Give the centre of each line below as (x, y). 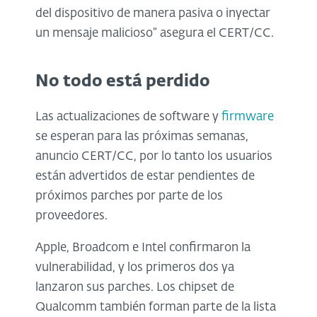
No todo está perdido (123, 81)
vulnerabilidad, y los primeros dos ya (135, 267)
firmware (248, 117)
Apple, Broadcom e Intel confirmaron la (143, 248)
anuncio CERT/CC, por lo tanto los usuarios (154, 156)
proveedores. (71, 216)
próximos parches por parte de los (129, 196)
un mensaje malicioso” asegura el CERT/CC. (155, 33)
